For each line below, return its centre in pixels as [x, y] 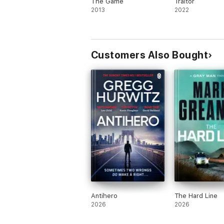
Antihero [104, 196]
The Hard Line [196, 196]
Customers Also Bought [150, 55]
